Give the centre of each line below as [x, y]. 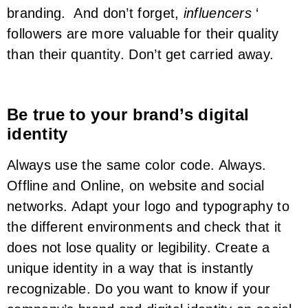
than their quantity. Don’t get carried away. [141, 55]
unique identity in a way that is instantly [130, 268]
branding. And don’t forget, [93, 13]
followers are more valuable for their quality [143, 34]
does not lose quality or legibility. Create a [139, 247]
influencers [218, 13]
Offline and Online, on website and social [136, 185]
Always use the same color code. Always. [137, 165]
